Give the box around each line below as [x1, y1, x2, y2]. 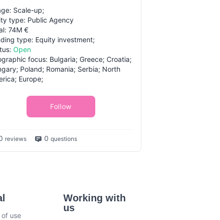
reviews [5, 135, 27, 142]
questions [51, 135, 77, 142]
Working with [63, 192, 126, 203]
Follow [50, 102, 72, 110]
